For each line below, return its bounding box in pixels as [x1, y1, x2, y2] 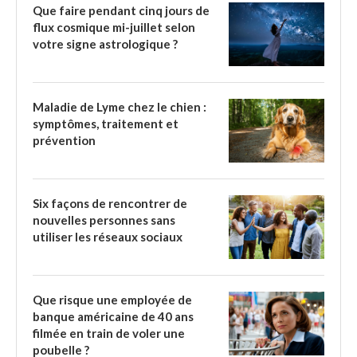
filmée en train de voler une [33, 326, 185, 341]
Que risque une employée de [33, 292, 192, 308]
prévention [33, 133, 96, 148]
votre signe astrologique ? [33, 37, 178, 52]
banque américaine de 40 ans [33, 309, 194, 324]
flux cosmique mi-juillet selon [33, 20, 195, 35]
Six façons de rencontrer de [33, 196, 187, 211]
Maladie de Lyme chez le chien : [33, 100, 206, 115]
